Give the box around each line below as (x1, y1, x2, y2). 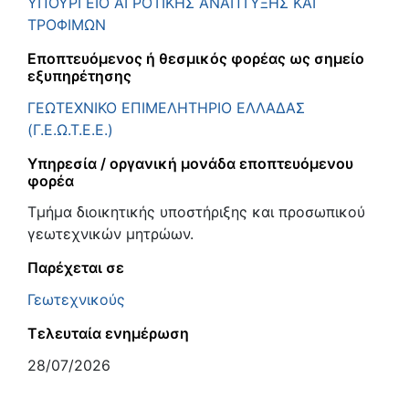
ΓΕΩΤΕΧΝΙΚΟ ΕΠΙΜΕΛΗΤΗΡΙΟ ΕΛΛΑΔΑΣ (27, 98, 305, 117)
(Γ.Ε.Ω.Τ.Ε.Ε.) (27, 120, 113, 139)
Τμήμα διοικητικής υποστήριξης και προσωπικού (27, 203, 365, 222)
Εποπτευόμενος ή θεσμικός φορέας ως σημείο (27, 48, 364, 68)
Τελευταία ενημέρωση (27, 323, 189, 342)
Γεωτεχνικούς (27, 289, 125, 309)
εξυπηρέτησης (27, 66, 131, 85)
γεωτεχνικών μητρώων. (27, 225, 194, 244)
